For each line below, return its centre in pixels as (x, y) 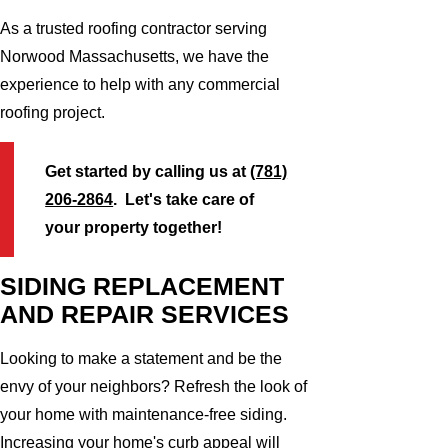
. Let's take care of (184, 199)
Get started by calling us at (148, 171)
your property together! (134, 227)
